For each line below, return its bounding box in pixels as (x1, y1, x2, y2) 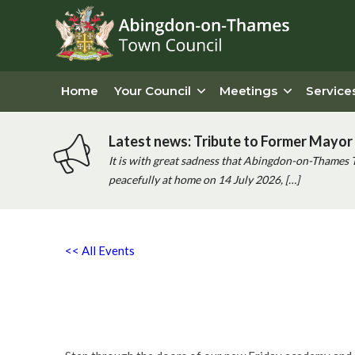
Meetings (219, 83, 277, 98)
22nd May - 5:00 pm (65, 319, 170, 334)
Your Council (114, 83, 191, 98)
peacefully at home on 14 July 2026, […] (108, 173, 300, 186)
